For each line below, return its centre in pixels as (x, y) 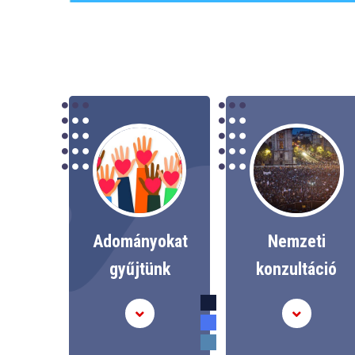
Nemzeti (296, 242)
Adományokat (140, 242)
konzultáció (297, 269)
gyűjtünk (139, 269)
